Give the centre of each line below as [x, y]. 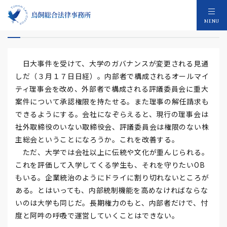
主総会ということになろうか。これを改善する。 [97, 139]
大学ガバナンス [44, 24]
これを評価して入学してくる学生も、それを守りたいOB [110, 165]
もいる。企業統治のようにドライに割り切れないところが [112, 177]
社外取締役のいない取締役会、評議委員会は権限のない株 [112, 127]
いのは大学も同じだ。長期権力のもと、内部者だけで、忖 [112, 203]
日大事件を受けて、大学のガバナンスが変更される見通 [112, 63]
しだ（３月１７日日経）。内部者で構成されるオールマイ [112, 76]
